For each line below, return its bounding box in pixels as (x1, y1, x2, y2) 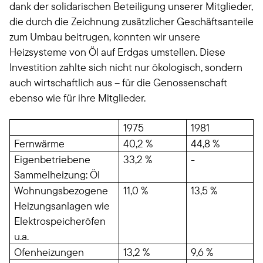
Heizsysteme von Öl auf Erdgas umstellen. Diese (9, 45, 225, 59)
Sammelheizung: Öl (14, 168, 100, 181)
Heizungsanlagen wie (14, 199, 110, 213)
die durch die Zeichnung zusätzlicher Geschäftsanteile (9, 15, 254, 28)
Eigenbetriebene (14, 153, 91, 166)
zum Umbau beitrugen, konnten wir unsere (9, 30, 200, 43)
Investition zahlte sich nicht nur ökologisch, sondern (9, 60, 242, 74)
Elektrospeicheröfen (14, 214, 106, 228)
